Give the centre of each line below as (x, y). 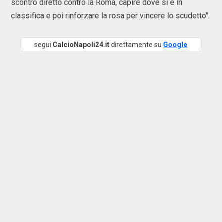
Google (175, 45)
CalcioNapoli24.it (81, 45)
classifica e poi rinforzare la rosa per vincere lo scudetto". (110, 16)
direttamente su (137, 45)
